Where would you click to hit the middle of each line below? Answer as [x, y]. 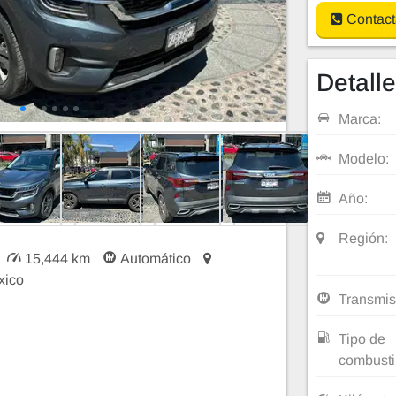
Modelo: [363, 159]
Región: [363, 239]
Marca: [359, 119]
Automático [156, 259]
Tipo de [362, 339]
